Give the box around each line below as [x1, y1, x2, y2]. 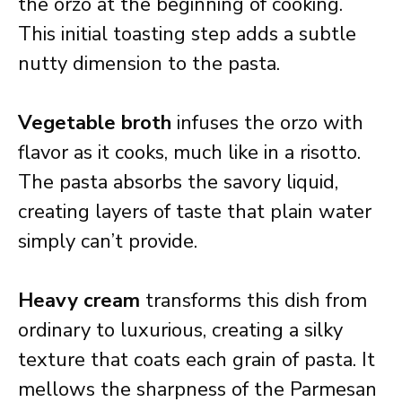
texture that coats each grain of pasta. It [18, 346, 375, 373]
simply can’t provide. [18, 228, 197, 255]
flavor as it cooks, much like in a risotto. [18, 139, 361, 166]
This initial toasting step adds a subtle [18, 21, 356, 48]
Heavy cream [18, 287, 140, 314]
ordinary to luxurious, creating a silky [18, 317, 343, 344]
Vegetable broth [18, 109, 171, 136]
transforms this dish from [140, 287, 367, 314]
